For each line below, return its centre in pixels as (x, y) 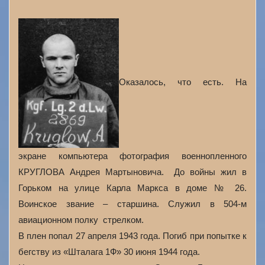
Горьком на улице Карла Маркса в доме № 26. (132, 188)
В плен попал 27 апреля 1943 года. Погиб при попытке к (132, 236)
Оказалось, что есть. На (183, 82)
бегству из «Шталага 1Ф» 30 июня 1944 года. (109, 252)
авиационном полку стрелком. (81, 220)
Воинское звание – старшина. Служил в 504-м (132, 204)
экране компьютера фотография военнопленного (132, 156)
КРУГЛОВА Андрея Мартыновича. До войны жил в (132, 172)
